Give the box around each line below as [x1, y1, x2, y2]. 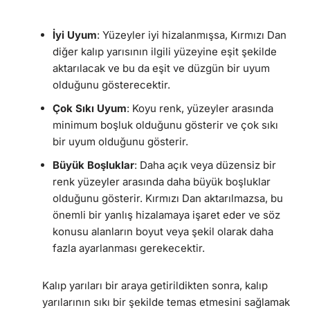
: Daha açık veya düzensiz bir [134, 158, 276, 172]
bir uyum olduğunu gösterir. [53, 135, 188, 149]
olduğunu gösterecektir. [53, 78, 170, 92]
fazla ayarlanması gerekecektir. [53, 241, 205, 255]
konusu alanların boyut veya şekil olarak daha [53, 225, 273, 239]
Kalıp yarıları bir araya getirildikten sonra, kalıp [42, 279, 268, 293]
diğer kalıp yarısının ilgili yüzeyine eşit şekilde [53, 45, 277, 59]
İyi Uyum [53, 28, 97, 42]
